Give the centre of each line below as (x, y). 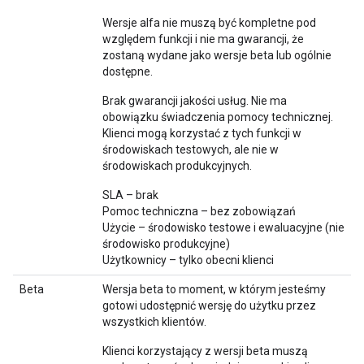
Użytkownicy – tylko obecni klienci (188, 260)
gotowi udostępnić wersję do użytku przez (209, 305)
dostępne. (128, 71)
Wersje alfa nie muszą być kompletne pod (209, 23)
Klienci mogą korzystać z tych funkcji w (202, 133)
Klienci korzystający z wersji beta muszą (205, 351)
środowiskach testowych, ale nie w (191, 149)
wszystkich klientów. (154, 322)
